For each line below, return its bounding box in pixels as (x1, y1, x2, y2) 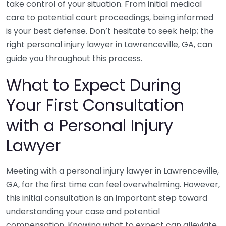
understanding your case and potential (6, 206, 160, 217)
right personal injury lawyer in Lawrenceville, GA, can (6, 39, 212, 50)
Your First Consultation (6, 94, 184, 117)
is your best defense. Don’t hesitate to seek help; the (6, 25, 214, 37)
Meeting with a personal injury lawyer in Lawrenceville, (6, 165, 219, 177)
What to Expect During (6, 74, 181, 96)
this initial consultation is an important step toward (6, 192, 207, 204)
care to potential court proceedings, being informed (6, 12, 213, 23)
